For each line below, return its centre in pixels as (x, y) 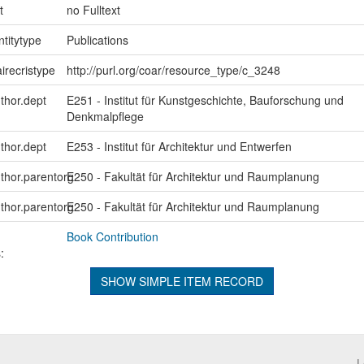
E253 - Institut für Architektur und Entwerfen (179, 146)
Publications (97, 39)
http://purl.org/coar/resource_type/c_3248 (173, 69)
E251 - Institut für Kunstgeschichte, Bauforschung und (205, 100)
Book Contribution (112, 236)
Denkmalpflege (105, 116)
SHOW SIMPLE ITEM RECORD (182, 281)
